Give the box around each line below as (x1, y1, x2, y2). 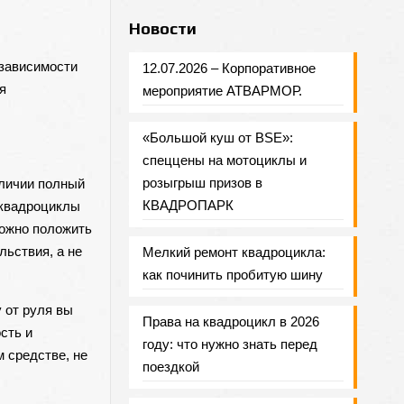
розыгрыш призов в (142, 175, 262, 190)
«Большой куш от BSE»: (142, 130, 293, 145)
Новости (128, 19, 197, 38)
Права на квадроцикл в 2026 (142, 314, 319, 329)
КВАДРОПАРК (142, 197, 234, 213)
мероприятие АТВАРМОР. (142, 83, 302, 98)
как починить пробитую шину (142, 267, 323, 282)
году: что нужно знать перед (142, 336, 317, 352)
